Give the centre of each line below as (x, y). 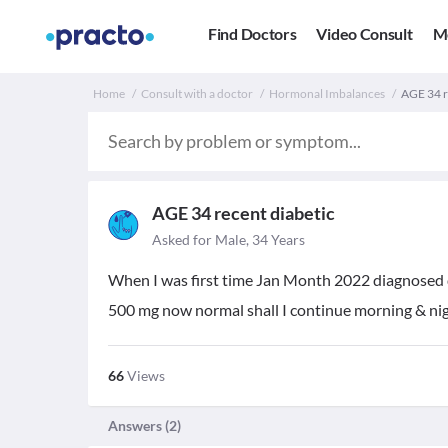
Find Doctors (252, 34)
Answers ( (138, 425)
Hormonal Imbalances (327, 93)
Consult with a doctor (197, 93)
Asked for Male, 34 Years (228, 239)
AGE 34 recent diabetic (243, 213)
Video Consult (364, 34)
